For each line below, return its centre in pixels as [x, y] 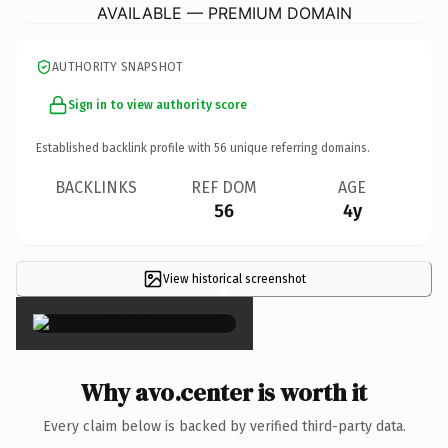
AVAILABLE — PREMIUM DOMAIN [224, 12]
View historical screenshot [234, 278]
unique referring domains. [298, 147]
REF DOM [224, 187]
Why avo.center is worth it [224, 392]
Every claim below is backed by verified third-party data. [224, 426]
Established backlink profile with [125, 147]
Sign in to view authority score [157, 104]
